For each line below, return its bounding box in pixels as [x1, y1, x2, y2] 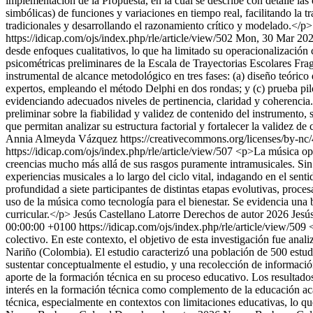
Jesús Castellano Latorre [73, 208, 180, 220]
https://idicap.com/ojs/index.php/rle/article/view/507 [6, 145, 235, 157]
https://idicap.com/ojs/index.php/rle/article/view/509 [79, 221, 309, 233]
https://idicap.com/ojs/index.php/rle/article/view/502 [6, 32, 233, 44]
